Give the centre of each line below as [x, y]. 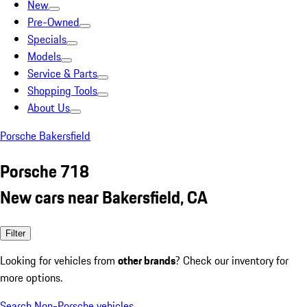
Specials [47, 39]
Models [44, 56]
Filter [15, 233]
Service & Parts [62, 73]
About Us [49, 108]
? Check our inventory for [232, 260]
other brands [147, 260]
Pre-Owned [53, 22]
